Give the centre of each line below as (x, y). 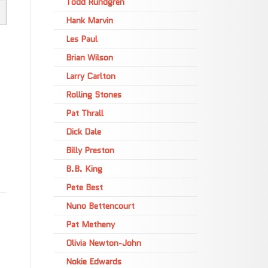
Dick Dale (83, 132)
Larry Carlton (91, 76)
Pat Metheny (90, 224)
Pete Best (84, 187)
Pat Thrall (85, 113)
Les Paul (82, 39)
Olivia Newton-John (103, 243)
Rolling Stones (94, 95)
